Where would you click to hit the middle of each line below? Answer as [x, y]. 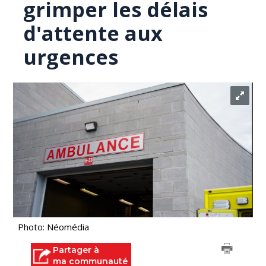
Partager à [76, 250]
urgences [71, 57]
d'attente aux [93, 33]
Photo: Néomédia [54, 227]
